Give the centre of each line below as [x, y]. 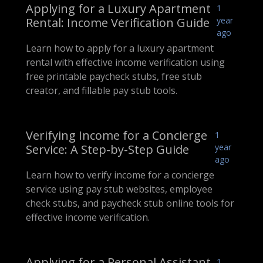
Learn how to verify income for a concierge [120, 175]
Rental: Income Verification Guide [118, 23]
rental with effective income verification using [125, 63]
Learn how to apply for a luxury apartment [120, 48]
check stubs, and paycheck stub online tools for [130, 203]
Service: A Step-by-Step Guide [107, 150]
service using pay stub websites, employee [119, 189]
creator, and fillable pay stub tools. [102, 91]
